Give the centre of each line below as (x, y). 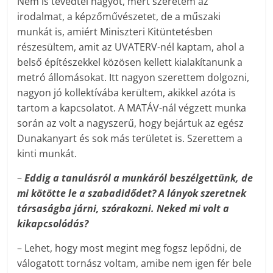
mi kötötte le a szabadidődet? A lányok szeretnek (132, 193)
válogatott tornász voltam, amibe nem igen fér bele (135, 264)
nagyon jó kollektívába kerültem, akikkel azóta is (127, 93)
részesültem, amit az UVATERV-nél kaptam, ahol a (131, 47)
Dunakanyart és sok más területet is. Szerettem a (130, 139)
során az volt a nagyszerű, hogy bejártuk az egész (131, 123)
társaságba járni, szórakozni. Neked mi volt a (123, 209)
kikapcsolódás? (53, 224)
